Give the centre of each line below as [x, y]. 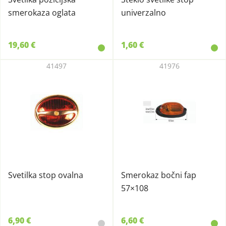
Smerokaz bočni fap [159, 175]
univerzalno [144, 13]
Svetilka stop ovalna [46, 175]
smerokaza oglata [42, 13]
